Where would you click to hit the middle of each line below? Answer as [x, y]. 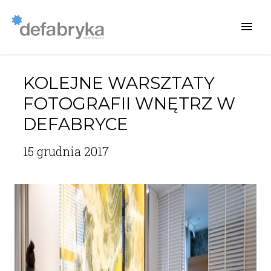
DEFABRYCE [75, 124]
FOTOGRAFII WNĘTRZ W [129, 103]
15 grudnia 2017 [66, 151]
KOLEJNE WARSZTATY [119, 83]
